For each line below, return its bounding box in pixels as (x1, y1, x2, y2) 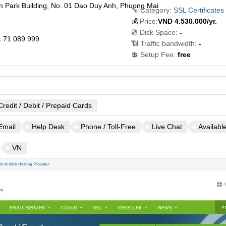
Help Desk (31, 123, 65, 131)
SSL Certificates (173, 6, 224, 14)
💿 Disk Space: (131, 28, 178, 36)
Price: (139, 17, 158, 25)
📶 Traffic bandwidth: (131, 39, 197, 47)
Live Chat (151, 123, 182, 131)
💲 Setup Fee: (131, 50, 176, 59)
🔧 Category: (131, 6, 172, 14)
